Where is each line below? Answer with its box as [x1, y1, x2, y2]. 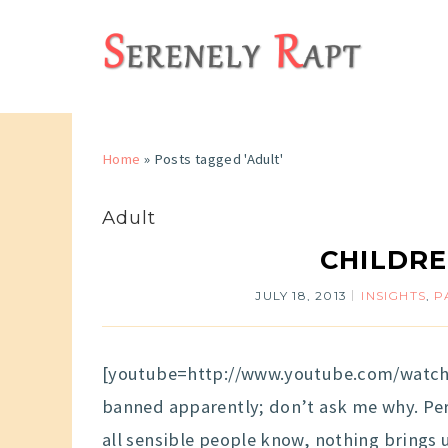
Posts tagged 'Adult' [153, 150, 283, 168]
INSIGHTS [361, 288, 426, 303]
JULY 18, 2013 [255, 288, 347, 303]
